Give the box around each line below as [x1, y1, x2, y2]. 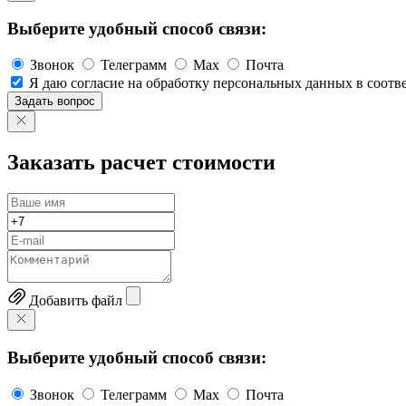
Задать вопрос [14, 94, 95, 109]
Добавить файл [29, 293, 122, 309]
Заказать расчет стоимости [7, 150, 275, 175]
